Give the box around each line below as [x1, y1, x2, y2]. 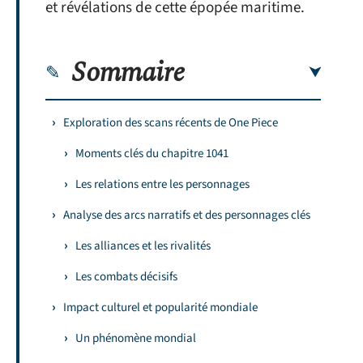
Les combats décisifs [75, 267, 177, 285]
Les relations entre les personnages [75, 175, 250, 193]
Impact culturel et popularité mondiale [63, 298, 258, 316]
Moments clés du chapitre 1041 [75, 144, 228, 162]
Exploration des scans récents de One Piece [63, 113, 278, 131]
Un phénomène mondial [75, 329, 196, 347]
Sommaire [72, 51, 185, 94]
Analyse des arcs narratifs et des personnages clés [63, 206, 310, 224]
